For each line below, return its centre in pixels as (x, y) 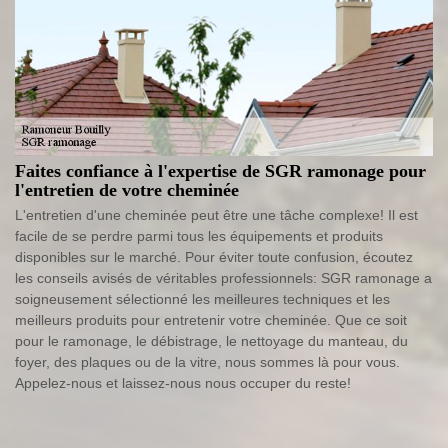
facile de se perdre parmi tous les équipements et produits (199, 236)
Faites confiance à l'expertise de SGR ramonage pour (220, 171)
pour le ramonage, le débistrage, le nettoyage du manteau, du (211, 341)
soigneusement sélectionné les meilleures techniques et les (202, 299)
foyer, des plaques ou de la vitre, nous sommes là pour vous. (207, 362)
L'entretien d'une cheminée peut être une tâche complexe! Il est (216, 215)
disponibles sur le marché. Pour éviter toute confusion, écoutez (214, 257)
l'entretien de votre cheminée (127, 190)
